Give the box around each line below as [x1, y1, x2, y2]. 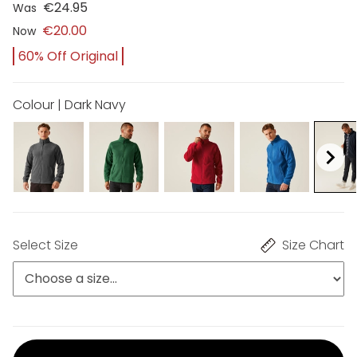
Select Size [13, 235, 78, 254]
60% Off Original [18, 47, 118, 66]
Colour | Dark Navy [13, 96, 126, 115]
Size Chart [282, 235, 344, 254]
